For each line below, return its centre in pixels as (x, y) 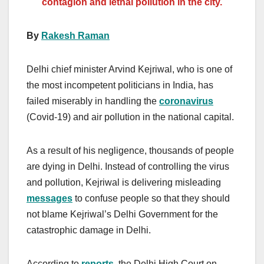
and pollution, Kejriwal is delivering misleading (124, 182)
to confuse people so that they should (151, 198)
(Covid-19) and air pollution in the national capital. (130, 117)
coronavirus (186, 101)
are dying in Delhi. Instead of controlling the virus (128, 166)
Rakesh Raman (75, 35)
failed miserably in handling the (93, 101)
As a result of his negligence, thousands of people (130, 150)
